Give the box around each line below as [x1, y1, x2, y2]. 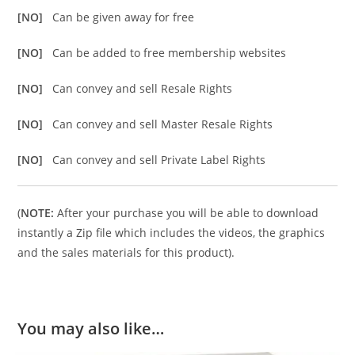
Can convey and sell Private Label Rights [52, 152, 266, 168]
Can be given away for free [52, 10, 195, 25]
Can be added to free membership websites [52, 45, 287, 61]
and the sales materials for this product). [17, 245, 235, 261]
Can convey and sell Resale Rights [52, 81, 233, 97]
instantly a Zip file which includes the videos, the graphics [17, 225, 326, 241]
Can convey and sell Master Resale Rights [52, 116, 273, 132]
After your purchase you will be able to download [54, 205, 319, 221]
